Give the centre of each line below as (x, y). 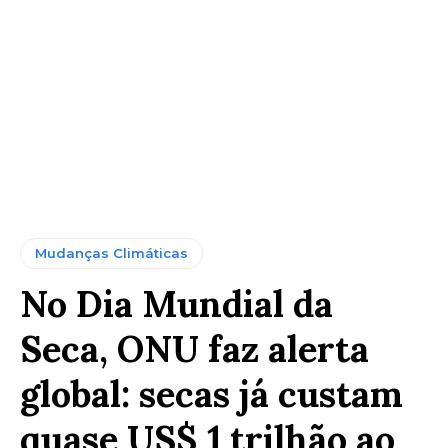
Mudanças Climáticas (111, 252)
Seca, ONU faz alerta (194, 348)
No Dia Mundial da (176, 303)
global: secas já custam (211, 393)
